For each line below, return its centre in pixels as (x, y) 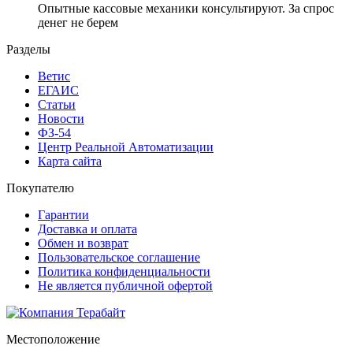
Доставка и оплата (87, 229)
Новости (61, 118)
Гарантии (63, 214)
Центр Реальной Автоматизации (126, 147)
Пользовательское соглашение (119, 257)
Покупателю (40, 188)
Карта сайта (70, 161)
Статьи (57, 104)
